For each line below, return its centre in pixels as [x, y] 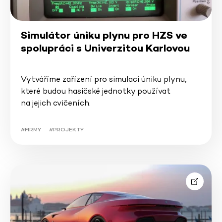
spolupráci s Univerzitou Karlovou [105, 48]
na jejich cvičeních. [55, 103]
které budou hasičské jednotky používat [95, 91]
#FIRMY [31, 130]
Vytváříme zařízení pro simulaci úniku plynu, [103, 79]
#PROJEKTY [66, 130]
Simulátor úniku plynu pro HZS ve [104, 35]
